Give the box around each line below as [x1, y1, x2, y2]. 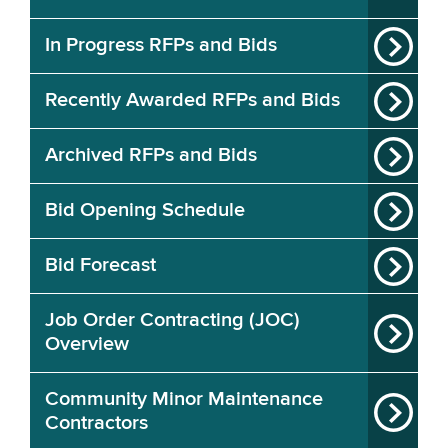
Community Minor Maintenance [45, 389, 323, 410]
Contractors [45, 413, 148, 434]
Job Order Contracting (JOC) [45, 310, 300, 331]
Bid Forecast [45, 255, 156, 276]
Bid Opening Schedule [45, 200, 245, 221]
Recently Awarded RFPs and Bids [45, 90, 340, 111]
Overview [45, 334, 129, 355]
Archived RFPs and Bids [45, 145, 257, 166]
